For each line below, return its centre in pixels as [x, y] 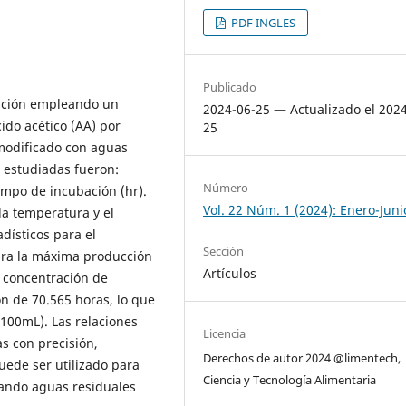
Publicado [230, 87]
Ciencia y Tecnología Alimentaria [290, 380]
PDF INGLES [262, 23]
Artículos [230, 274]
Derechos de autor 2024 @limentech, [302, 358]
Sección [224, 251]
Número [226, 188]
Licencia [225, 334]
